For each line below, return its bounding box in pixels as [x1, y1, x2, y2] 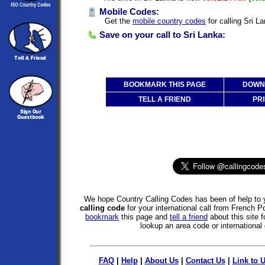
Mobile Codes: [97, 7, 159, 17]
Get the [102, 16, 132, 25]
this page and [119, 212, 170, 221]
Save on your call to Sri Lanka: [97, 30, 225, 40]
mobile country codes [132, 16, 206, 25]
